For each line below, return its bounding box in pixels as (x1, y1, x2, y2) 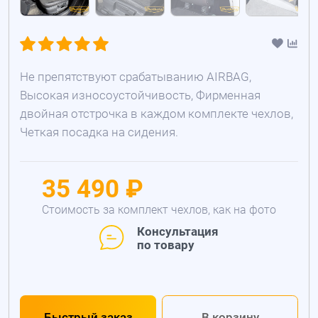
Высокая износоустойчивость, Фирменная (20, 88, 261, 103)
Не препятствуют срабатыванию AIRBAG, (20, 70, 252, 84)
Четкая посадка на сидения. (20, 125, 179, 140)
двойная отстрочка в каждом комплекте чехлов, (20, 106, 294, 121)
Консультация (136, 224, 219, 238)
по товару (136, 237, 194, 252)
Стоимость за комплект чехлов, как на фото (42, 203, 276, 217)
